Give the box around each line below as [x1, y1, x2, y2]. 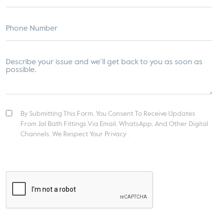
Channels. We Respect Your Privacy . [20, 131, 129, 138]
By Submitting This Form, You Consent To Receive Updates [20, 110, 195, 117]
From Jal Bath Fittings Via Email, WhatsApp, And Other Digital [20, 121, 208, 127]
